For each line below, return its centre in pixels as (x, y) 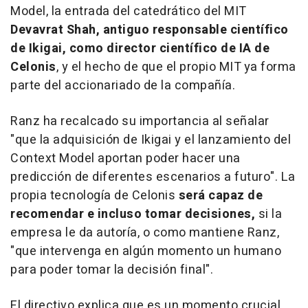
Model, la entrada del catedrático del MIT (128, 12)
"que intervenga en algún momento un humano (146, 252)
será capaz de (220, 196)
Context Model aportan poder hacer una (125, 159)
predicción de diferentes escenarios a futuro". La (153, 177)
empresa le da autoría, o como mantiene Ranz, (145, 233)
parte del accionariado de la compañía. (123, 86)
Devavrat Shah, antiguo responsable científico (150, 30)
